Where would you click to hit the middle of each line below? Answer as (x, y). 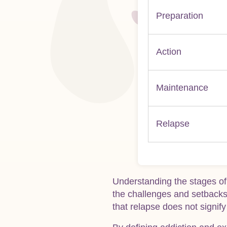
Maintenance (182, 87)
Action (169, 51)
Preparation (180, 15)
